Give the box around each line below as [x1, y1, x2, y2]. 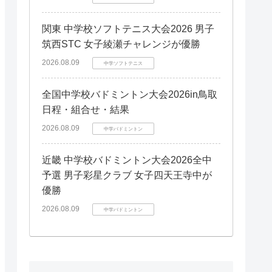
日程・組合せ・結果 [42, 104, 129, 115]
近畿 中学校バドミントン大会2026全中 [42, 155, 212, 165]
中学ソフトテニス [104, 60, 143, 66]
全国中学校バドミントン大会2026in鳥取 [42, 89, 217, 100]
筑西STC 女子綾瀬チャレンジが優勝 [42, 39, 200, 49]
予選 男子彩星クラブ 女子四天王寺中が [42, 170, 212, 180]
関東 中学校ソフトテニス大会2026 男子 [42, 24, 214, 34]
